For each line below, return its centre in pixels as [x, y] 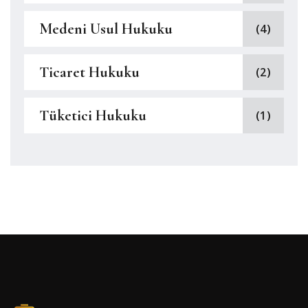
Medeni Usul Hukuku [106, 29]
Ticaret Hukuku [89, 72]
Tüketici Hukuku [93, 115]
